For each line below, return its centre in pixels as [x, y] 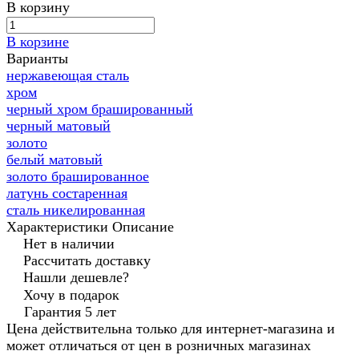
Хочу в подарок [71, 295]
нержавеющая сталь [68, 76]
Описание [143, 227]
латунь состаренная [67, 194]
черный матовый [58, 126]
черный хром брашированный [100, 109]
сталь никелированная [76, 210]
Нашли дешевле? [76, 278]
